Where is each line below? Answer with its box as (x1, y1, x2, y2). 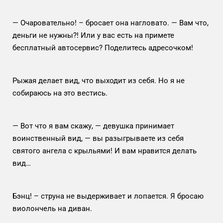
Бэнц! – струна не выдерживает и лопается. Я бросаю (12, 191, 204, 201)
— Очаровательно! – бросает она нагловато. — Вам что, (12, 18, 209, 27)
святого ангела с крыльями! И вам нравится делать (12, 146, 197, 155)
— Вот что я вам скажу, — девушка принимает (12, 121, 174, 130)
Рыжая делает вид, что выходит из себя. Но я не (12, 76, 185, 85)
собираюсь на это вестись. (12, 88, 110, 98)
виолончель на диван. (12, 204, 94, 213)
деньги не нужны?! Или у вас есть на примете (12, 30, 174, 40)
